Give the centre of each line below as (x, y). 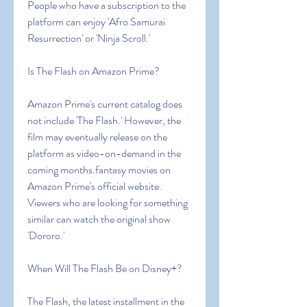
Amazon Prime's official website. (95, 186)
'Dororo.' (46, 235)
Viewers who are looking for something (108, 202)
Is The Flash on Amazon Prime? (94, 71)
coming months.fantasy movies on (99, 170)
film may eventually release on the (97, 137)
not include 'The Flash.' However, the (104, 120)
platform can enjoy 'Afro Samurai (96, 22)
